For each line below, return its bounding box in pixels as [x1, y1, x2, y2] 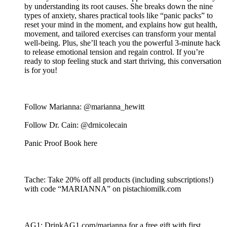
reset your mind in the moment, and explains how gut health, [24, 20, 217, 29]
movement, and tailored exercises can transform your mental [24, 29, 216, 39]
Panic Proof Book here [24, 139, 97, 148]
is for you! [24, 66, 57, 75]
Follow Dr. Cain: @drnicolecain [24, 121, 129, 130]
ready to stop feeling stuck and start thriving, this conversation [24, 57, 221, 66]
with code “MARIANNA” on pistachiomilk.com [24, 184, 181, 194]
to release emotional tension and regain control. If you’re [24, 48, 204, 57]
